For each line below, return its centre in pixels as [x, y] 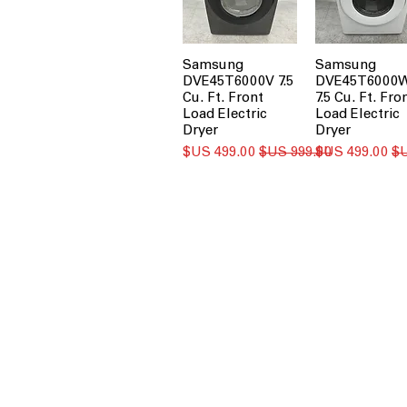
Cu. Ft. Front [223, 98]
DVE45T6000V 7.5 [238, 82]
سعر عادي [303, 152]
